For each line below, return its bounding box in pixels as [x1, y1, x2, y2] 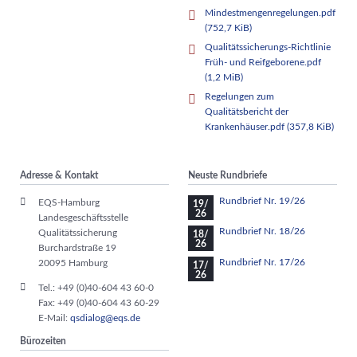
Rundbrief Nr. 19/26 [219, 195, 306, 206]
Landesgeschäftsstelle [37, 212, 128, 222]
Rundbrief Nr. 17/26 [219, 257, 306, 267]
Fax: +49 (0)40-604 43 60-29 [37, 297, 159, 308]
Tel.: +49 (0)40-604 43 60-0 [37, 282, 154, 292]
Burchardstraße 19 [37, 242, 116, 253]
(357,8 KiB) [287, 121, 335, 131]
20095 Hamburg [37, 257, 108, 268]
